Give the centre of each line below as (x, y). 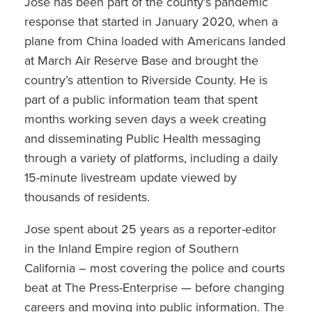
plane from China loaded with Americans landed (155, 41)
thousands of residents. (87, 197)
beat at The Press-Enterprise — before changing (154, 287)
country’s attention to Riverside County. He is (146, 80)
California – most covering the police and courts (155, 268)
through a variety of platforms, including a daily (151, 158)
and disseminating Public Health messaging (142, 138)
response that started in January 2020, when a (151, 21)
